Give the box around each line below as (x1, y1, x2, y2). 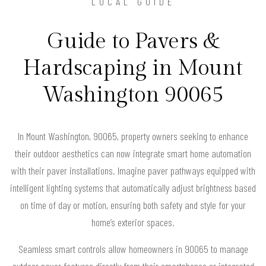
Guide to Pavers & (46, 28, 220, 54)
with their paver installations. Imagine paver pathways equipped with (11, 163, 255, 177)
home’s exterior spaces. (91, 215, 175, 229)
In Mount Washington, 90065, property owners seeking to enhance (18, 129, 248, 142)
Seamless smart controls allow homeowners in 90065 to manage (18, 242, 248, 255)
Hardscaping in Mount (23, 55, 243, 81)
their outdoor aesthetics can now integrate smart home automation (15, 146, 251, 160)
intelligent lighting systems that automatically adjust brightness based (10, 180, 256, 194)
